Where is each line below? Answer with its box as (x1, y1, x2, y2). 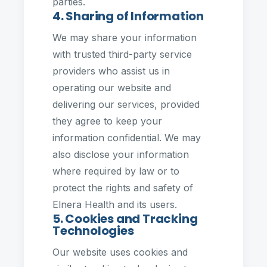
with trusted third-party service (52, 48, 192, 60)
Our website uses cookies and (52, 246, 188, 258)
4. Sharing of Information (52, 8, 204, 24)
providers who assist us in (52, 65, 170, 77)
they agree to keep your (52, 115, 162, 127)
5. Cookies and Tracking (52, 210, 198, 227)
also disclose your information (52, 148, 189, 160)
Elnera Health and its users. (52, 198, 177, 210)
